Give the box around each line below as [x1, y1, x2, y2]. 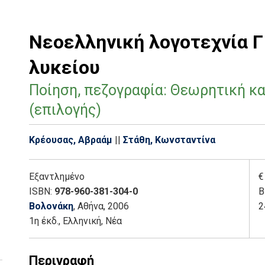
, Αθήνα [73, 201, 104, 212]
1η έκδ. [29, 215, 59, 227]
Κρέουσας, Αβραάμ [29, 134, 112, 146]
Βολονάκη [29, 201, 73, 212]
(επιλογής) [29, 101, 101, 118]
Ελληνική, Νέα [63, 215, 122, 227]
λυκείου [29, 56, 100, 79]
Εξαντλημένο [29, 171, 85, 182]
